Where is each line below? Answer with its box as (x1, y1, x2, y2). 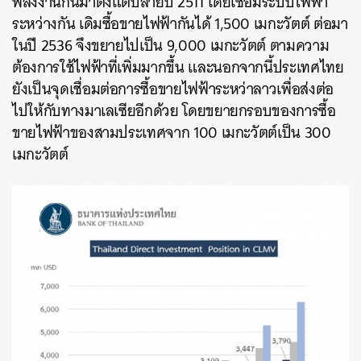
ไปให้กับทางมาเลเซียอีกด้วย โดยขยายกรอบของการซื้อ (12, 97, 336, 124)
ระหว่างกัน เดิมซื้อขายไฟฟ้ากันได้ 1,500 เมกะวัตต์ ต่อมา (12, 10, 348, 37)
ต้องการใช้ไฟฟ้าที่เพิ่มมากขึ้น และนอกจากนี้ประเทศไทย (12, 53, 344, 81)
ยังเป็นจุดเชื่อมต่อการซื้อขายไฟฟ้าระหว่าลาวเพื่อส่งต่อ (12, 75, 334, 102)
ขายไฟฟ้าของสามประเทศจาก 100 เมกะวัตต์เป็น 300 (12, 118, 331, 146)
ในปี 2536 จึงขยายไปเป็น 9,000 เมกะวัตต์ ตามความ (12, 31, 330, 59)
